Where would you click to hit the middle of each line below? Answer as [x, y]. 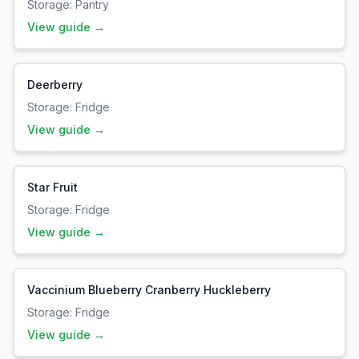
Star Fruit [52, 187]
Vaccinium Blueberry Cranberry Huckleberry [149, 290]
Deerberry [55, 85]
